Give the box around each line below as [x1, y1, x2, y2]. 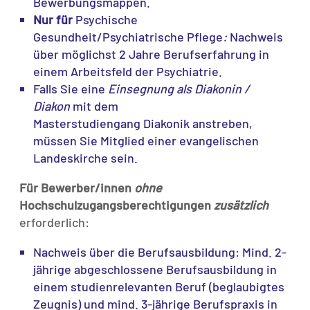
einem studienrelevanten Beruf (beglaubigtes [33, 279, 284, 295]
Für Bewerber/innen [19, 180, 134, 196]
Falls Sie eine [33, 81, 105, 97]
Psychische [73, 12, 138, 28]
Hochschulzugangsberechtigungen [19, 197, 214, 213]
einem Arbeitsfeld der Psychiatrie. [33, 64, 222, 80]
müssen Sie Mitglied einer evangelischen [33, 133, 259, 149]
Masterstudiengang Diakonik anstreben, [33, 116, 253, 131]
